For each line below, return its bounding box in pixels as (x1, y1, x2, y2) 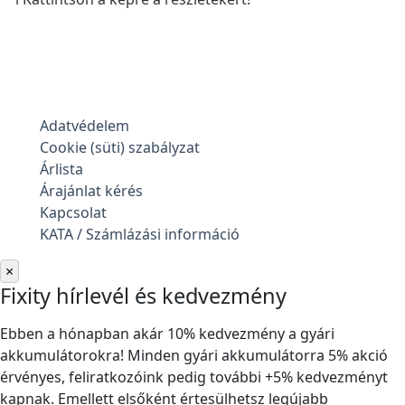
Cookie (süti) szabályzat (40, 137, 200, 158)
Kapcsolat (40, 202, 107, 223)
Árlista (40, 159, 83, 180)
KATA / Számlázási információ (40, 224, 240, 245)
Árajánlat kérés (40, 181, 143, 202)
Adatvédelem (40, 116, 129, 137)
